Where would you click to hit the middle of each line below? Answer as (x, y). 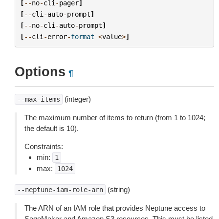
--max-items (39, 99)
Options (40, 72)
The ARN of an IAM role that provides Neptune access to (115, 208)
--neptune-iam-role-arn (60, 190)
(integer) (77, 99)
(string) (118, 189)
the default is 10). (52, 128)
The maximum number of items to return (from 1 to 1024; (115, 118)
